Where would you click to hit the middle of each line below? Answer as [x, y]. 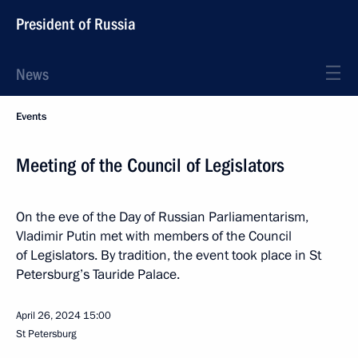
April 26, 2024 [48, 316]
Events [31, 117]
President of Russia [76, 24]
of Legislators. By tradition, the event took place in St [169, 255]
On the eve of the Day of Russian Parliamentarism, [162, 217]
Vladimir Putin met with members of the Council [154, 236]
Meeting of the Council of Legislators [150, 165]
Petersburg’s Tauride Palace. [98, 274]
